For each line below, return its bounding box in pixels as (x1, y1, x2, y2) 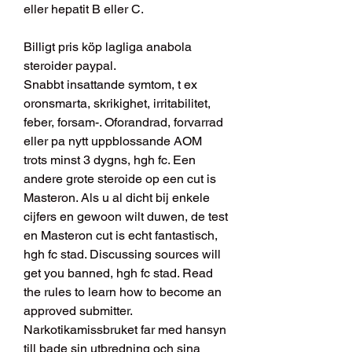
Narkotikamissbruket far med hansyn (24, 322, 226, 338)
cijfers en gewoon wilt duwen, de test (24, 209, 228, 225)
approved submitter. (24, 303, 132, 319)
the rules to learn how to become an (24, 284, 222, 300)
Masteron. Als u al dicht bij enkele (24, 190, 210, 206)
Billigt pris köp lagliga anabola (24, 39, 192, 55)
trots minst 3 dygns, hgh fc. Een (24, 152, 196, 168)
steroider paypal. (24, 58, 116, 74)
